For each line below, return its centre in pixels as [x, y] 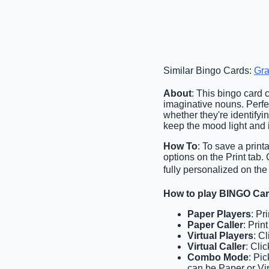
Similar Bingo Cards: [209, 70]
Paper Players [219, 214]
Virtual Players [220, 235]
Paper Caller [215, 225]
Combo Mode [218, 257]
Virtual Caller [216, 246]
